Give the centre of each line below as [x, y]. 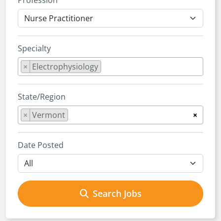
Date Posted [41, 145]
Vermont [49, 115]
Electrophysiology [65, 67]
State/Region [42, 97]
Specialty [34, 48]
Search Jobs [117, 193]
